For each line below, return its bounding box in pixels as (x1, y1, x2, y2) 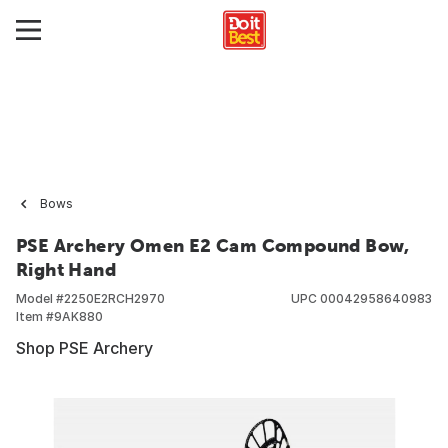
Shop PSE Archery (16, 338, 153, 358)
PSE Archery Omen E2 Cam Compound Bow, (16, 235, 410, 256)
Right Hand (16, 259, 117, 280)
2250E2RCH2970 (64, 291, 165, 306)
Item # (16, 309, 54, 324)
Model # (16, 291, 64, 306)
